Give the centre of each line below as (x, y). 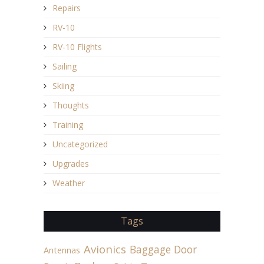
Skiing (63, 85)
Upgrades (71, 163)
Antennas (62, 250)
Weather (69, 183)
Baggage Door (163, 249)
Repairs (67, 8)
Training (68, 124)
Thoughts (71, 105)
